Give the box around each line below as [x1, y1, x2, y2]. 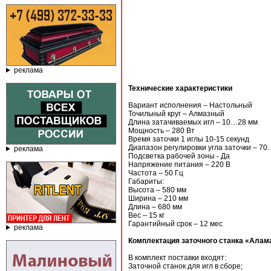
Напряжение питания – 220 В [128, 160, 230, 169]
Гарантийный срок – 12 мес [128, 220, 223, 228]
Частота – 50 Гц [128, 169, 183, 177]
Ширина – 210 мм [128, 194, 188, 203]
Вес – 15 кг [128, 211, 165, 220]
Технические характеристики [128, 84, 232, 93]
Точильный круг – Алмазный [128, 109, 224, 118]
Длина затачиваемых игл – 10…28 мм [128, 118, 258, 126]
